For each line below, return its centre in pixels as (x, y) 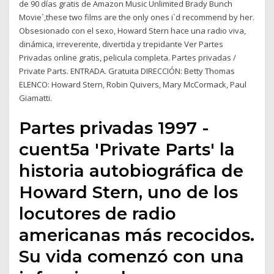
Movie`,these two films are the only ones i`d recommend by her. (137, 17)
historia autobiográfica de (131, 170)
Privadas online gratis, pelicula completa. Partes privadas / (128, 58)
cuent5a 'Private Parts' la (127, 149)
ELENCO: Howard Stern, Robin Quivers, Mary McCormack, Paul (133, 85)
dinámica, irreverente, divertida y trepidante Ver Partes (121, 44)
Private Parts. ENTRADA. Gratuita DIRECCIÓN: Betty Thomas (127, 71)
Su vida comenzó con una (132, 256)
